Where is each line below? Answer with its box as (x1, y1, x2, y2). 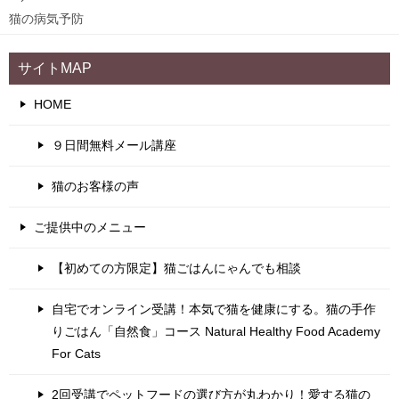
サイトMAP (18, 60, 92, 76)
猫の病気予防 (9, 11, 84, 26)
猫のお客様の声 (52, 178, 139, 193)
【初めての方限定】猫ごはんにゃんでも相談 (52, 260, 301, 275)
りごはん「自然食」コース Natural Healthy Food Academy (52, 323, 380, 338)
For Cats (52, 346, 101, 361)
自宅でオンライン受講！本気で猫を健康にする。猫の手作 (52, 301, 376, 316)
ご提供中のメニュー (34, 219, 146, 234)
